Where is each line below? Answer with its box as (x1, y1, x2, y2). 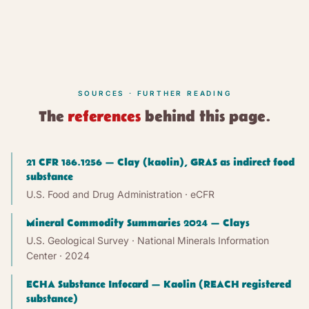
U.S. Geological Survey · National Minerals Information (26, 234, 269, 246)
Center (26, 249, 57, 261)
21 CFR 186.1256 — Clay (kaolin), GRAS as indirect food (26, 155, 295, 169)
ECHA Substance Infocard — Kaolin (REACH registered (26, 277, 291, 291)
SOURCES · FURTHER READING (77, 88, 232, 97)
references (68, 107, 141, 126)
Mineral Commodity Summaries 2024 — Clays (26, 216, 250, 230)
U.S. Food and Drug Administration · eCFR (26, 188, 215, 200)
